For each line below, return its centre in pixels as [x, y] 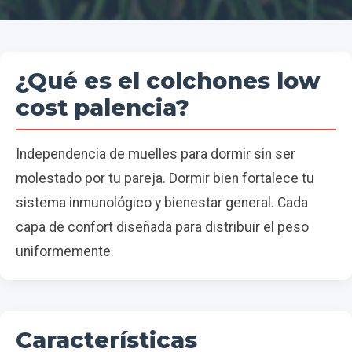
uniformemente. [65, 252]
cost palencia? [103, 108]
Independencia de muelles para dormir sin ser [156, 154]
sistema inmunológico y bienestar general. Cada [162, 203]
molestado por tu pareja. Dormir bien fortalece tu [165, 179]
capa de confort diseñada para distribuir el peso [162, 227]
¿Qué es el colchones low [168, 81]
